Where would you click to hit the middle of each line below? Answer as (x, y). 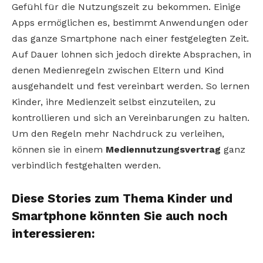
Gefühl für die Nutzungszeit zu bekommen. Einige (126, 7)
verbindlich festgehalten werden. (86, 166)
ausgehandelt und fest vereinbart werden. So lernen (131, 86)
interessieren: (53, 233)
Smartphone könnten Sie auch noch (120, 216)
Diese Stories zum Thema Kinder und (122, 198)
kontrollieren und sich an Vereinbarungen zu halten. (131, 118)
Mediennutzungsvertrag (165, 150)
